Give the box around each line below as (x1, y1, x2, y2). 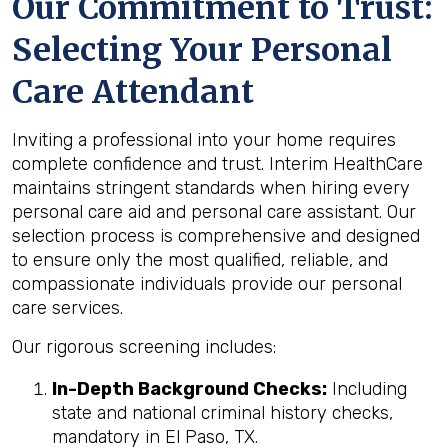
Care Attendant (12, 72, 254, 112)
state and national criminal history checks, (52, 402, 393, 424)
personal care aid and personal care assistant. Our (12, 201, 416, 223)
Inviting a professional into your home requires (12, 129, 396, 151)
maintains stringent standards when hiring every (12, 177, 410, 199)
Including (327, 378, 407, 400)
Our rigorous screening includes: (12, 336, 276, 358)
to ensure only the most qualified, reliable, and (12, 249, 388, 271)
